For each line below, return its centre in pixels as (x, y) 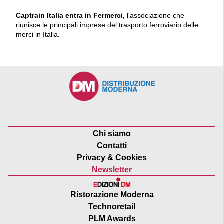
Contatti (112, 145)
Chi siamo (112, 133)
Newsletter (112, 169)
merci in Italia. (38, 35)
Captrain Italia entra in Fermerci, (71, 16)
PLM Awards (112, 218)
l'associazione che (156, 16)
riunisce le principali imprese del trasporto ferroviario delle (107, 25)
